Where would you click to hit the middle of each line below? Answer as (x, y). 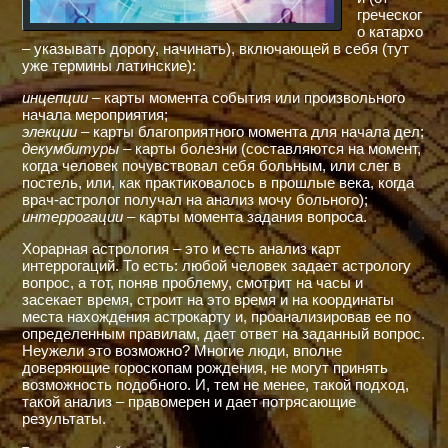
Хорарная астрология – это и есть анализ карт (181, 248)
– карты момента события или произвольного (246, 98)
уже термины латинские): (109, 66)
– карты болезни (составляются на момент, (270, 149)
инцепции (55, 98)
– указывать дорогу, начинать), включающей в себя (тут (215, 49)
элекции (49, 132)
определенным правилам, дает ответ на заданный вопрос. (223, 333)
